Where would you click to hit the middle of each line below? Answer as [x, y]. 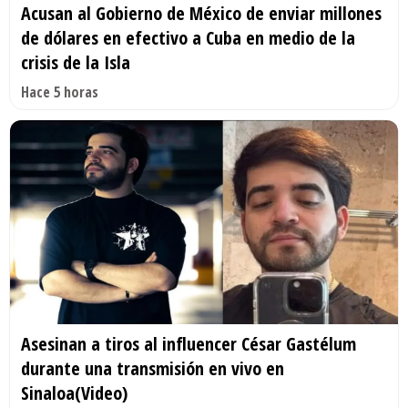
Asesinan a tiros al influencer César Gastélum [189, 343]
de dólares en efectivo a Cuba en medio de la [188, 37]
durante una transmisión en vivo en [153, 368]
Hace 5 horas [60, 92]
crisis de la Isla [76, 62]
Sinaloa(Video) [74, 393]
